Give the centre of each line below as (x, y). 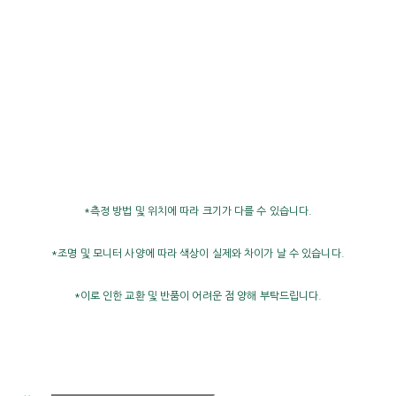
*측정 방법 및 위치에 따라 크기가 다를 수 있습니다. (198, 211)
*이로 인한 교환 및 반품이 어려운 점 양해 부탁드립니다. (198, 296)
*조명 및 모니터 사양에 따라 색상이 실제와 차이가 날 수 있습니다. (198, 253)
